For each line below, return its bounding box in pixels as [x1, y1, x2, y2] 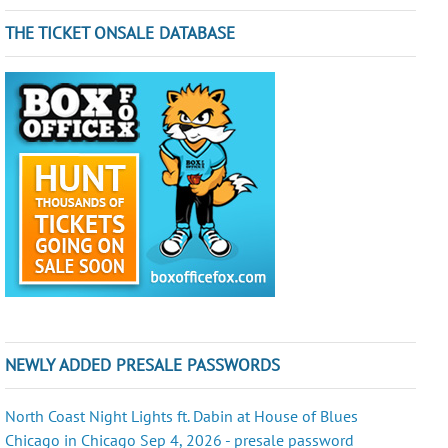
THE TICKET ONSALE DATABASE [5, 21, 236, 44]
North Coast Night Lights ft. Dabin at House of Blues [5, 405, 359, 426]
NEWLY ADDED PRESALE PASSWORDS [5, 353, 281, 376]
